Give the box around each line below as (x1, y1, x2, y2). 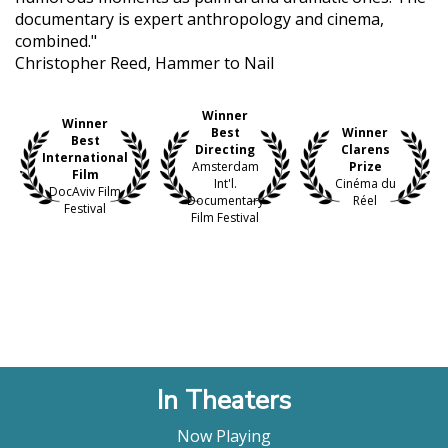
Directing (195, 140, 255, 158)
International (42, 149, 128, 167)
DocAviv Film (49, 183, 121, 201)
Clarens (340, 140, 390, 158)
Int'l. (213, 174, 237, 192)
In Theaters (157, 382, 291, 418)
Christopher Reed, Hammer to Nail (15, 51, 274, 74)
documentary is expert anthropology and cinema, (15, 7, 384, 30)
